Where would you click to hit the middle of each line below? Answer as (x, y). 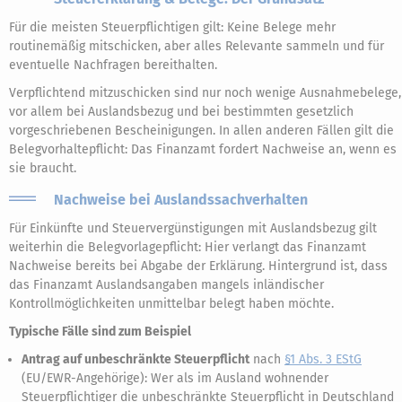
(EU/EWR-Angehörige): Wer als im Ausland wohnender (175, 378)
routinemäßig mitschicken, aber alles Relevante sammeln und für (197, 46)
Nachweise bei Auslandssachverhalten (181, 200)
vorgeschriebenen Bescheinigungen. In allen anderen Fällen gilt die (201, 131)
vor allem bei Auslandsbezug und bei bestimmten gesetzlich (181, 112)
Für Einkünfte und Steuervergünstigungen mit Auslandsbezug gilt (193, 228)
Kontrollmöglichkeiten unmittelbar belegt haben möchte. (171, 304)
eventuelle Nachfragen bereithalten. (113, 65)
